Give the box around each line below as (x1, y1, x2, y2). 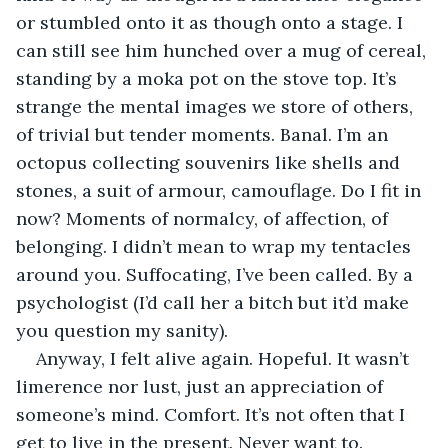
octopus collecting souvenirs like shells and (16, 150, 405, 174)
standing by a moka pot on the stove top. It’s (16, 66, 402, 90)
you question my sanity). (16, 318, 228, 342)
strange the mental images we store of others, (16, 94, 418, 118)
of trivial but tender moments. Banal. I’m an (16, 122, 393, 146)
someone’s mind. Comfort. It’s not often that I (16, 402, 410, 426)
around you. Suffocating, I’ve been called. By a (16, 262, 418, 286)
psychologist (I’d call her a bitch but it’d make (16, 290, 414, 314)
